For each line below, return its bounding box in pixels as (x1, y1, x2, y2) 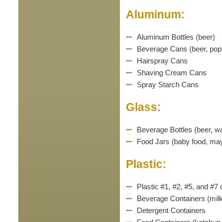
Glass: (125, 101, 161, 113)
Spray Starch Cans (137, 80, 199, 89)
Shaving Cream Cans (137, 68, 207, 77)
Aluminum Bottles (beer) (137, 33, 216, 41)
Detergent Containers (137, 206, 206, 215)
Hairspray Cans (137, 56, 188, 65)
